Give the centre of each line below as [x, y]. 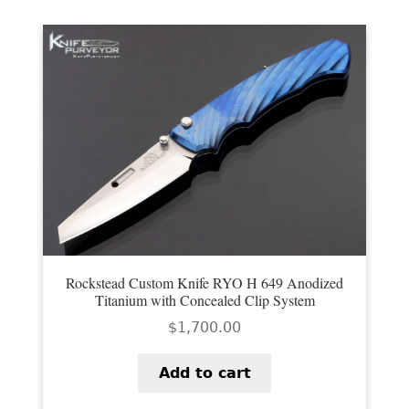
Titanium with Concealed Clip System [204, 300]
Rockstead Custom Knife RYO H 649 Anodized [204, 283]
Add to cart [204, 372]
